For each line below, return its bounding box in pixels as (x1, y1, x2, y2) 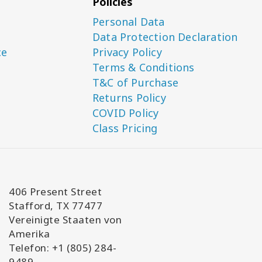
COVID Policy (92, 106, 159, 120)
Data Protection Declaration (92, 30, 238, 44)
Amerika (9, 227, 50, 240)
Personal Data (92, 15, 165, 29)
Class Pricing (92, 121, 158, 135)
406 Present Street (9, 185, 102, 198)
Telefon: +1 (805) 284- (9, 241, 116, 254)
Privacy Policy (92, 45, 162, 59)
